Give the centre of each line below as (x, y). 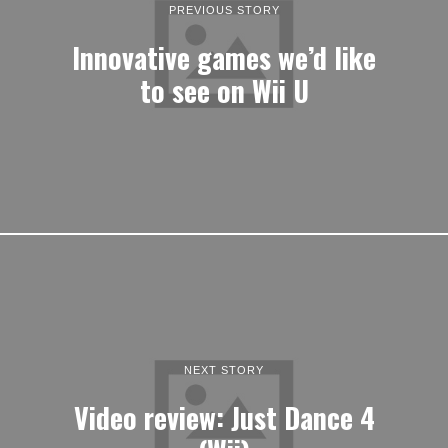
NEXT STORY (224, 369)
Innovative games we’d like (224, 56)
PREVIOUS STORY (224, 9)
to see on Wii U (224, 89)
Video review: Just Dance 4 (224, 416)
